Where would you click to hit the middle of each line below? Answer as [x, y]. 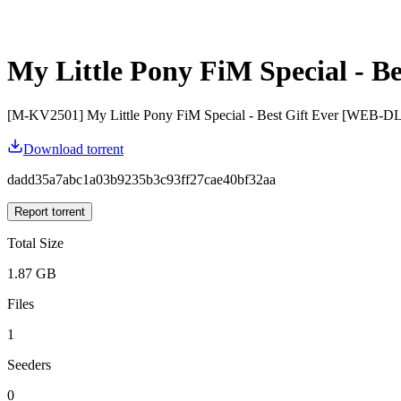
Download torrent [73, 149]
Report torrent [50, 211]
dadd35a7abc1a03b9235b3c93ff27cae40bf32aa [141, 179]
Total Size [35, 243]
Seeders [29, 364]
